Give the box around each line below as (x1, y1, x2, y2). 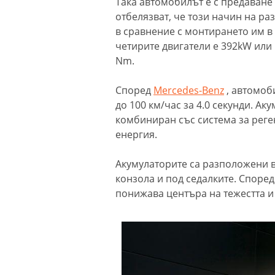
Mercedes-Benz (153, 83, 224, 97)
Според (115, 83, 153, 97)
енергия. (115, 127, 160, 141)
